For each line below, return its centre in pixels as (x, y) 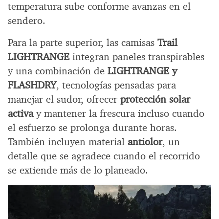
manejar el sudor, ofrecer (64, 99)
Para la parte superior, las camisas (83, 42)
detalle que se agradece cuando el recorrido (104, 156)
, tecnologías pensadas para (116, 85)
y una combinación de (58, 71)
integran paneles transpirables (137, 56)
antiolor (145, 142)
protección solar (155, 99)
